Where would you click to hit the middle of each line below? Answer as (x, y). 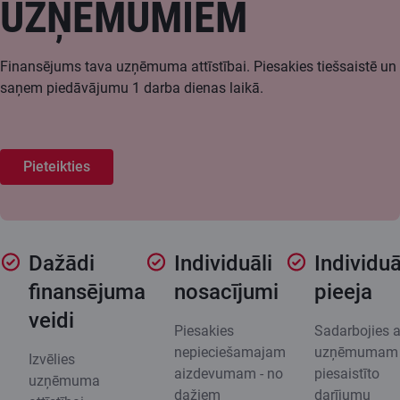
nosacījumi (226, 292)
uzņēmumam (356, 352)
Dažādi (62, 263)
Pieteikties (57, 166)
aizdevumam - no (229, 373)
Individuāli (223, 263)
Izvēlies (52, 359)
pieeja (343, 292)
